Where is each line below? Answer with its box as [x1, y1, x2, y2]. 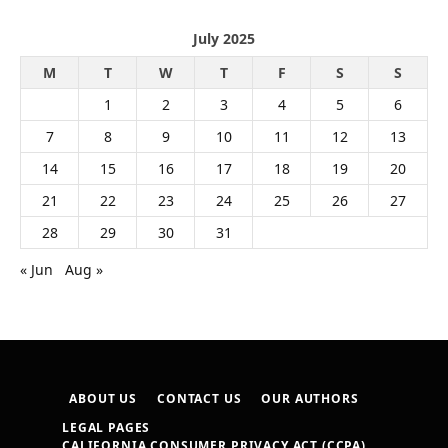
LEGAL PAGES [62, 418, 151, 436]
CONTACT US [157, 389, 242, 407]
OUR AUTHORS [261, 389, 359, 407]
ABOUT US [69, 389, 138, 407]
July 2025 [193, 28, 255, 48]
